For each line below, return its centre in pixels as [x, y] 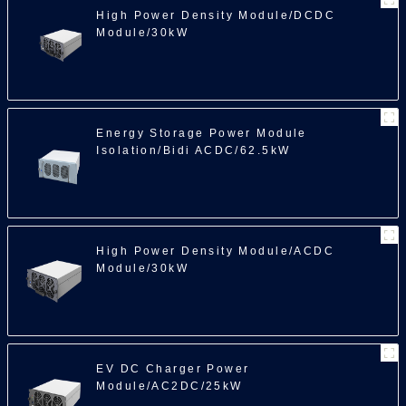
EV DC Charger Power [173, 368]
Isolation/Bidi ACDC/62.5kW [193, 150]
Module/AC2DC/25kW [169, 386]
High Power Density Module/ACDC [216, 251]
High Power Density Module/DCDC [216, 15]
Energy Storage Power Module [202, 133]
